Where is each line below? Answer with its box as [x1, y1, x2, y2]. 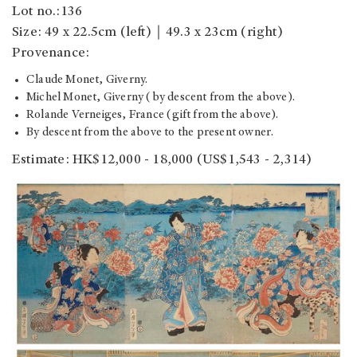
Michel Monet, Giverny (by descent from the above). [26, 92, 295, 104]
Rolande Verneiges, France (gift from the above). [26, 109, 279, 122]
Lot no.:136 [12, 5, 83, 20]
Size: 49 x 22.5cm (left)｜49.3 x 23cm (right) [12, 25, 283, 41]
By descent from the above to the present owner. [26, 127, 274, 139]
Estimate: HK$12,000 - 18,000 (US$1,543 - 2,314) [12, 153, 312, 168]
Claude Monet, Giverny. [26, 74, 148, 87]
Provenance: [12, 46, 90, 61]
